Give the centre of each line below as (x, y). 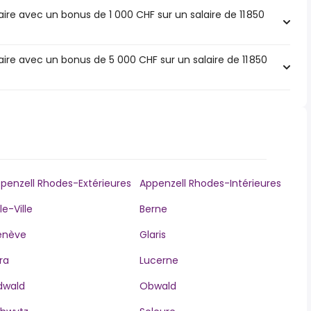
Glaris (152, 235)
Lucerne (159, 260)
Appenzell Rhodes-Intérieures (210, 183)
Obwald (158, 286)
